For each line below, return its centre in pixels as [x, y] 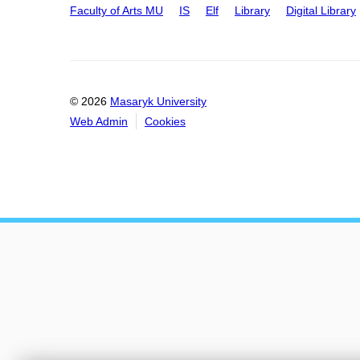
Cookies [165, 122]
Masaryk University [158, 102]
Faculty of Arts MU [117, 10]
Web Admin [99, 122]
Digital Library [321, 10]
